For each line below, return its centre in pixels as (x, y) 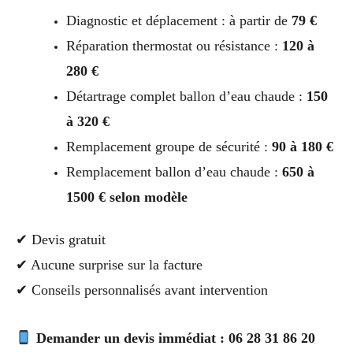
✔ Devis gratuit (61, 240)
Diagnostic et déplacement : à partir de (178, 21)
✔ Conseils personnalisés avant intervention (142, 290)
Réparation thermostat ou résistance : (174, 46)
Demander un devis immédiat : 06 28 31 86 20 (175, 338)
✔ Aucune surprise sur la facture (109, 265)
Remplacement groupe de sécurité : (169, 147)
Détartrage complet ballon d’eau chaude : (186, 97)
